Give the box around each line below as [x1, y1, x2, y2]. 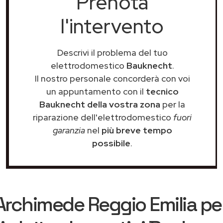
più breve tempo [101, 124, 172, 136]
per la [160, 99, 185, 110]
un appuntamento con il [46, 86, 146, 97]
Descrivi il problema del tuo [57, 47, 168, 58]
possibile [92, 137, 130, 149]
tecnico [145, 86, 179, 97]
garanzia [52, 124, 85, 136]
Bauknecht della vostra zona [39, 99, 160, 110]
